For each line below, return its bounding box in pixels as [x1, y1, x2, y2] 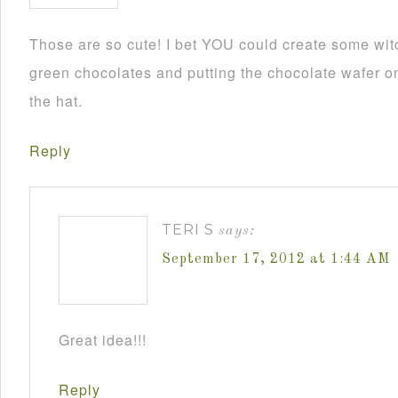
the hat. [29, 90, 83, 111]
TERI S [162, 220, 214, 238]
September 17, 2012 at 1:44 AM [162, 251, 390, 267]
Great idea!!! [59, 329, 147, 350]
